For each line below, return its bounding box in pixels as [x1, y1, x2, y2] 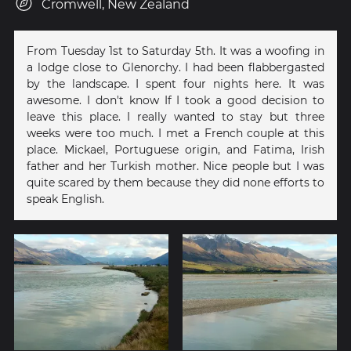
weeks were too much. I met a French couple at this [27, 126, 324, 141]
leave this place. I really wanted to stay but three [27, 110, 324, 125]
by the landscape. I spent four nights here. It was [27, 77, 324, 92]
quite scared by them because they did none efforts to [27, 175, 324, 190]
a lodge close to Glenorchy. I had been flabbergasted [27, 60, 324, 75]
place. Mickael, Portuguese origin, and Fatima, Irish [27, 143, 324, 157]
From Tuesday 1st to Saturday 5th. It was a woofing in [27, 44, 324, 59]
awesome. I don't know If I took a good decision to [27, 93, 324, 108]
